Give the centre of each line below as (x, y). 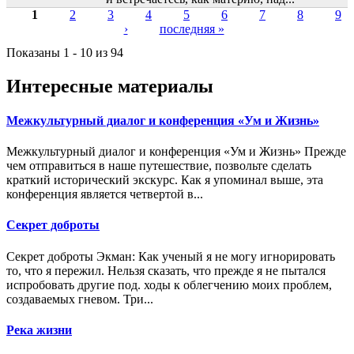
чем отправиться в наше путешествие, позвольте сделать (159, 166)
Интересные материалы (110, 86)
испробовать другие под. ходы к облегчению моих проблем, (169, 284)
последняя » (192, 28)
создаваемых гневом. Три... (80, 299)
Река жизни (39, 330)
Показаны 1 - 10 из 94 (65, 52)
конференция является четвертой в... (105, 194)
